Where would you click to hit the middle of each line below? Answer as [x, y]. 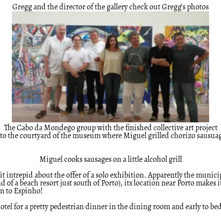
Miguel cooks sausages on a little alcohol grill [110, 160]
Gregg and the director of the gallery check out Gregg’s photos [110, 8]
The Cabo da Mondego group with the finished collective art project [110, 129]
